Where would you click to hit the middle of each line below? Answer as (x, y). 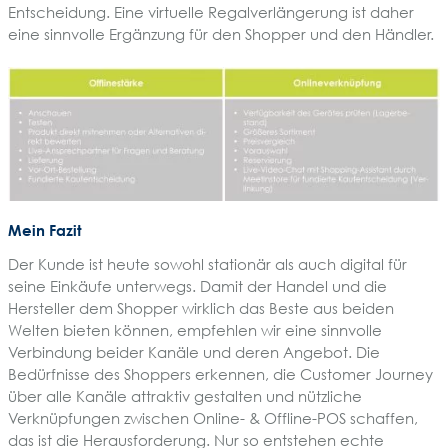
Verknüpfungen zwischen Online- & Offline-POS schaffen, (213, 418)
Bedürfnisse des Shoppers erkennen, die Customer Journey (220, 374)
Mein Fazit (45, 230)
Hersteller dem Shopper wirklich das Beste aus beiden (201, 308)
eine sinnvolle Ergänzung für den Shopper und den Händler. (221, 33)
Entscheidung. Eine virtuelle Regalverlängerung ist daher (211, 11)
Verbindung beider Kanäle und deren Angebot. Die (194, 352)
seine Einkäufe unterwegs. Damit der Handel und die (197, 286)
